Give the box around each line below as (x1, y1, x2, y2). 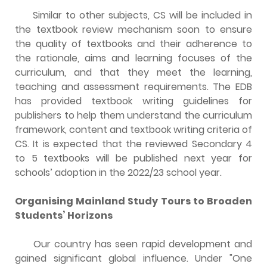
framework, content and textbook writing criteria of (15, 122, 252, 136)
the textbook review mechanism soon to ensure (15, 22, 252, 36)
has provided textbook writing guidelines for (15, 94, 252, 108)
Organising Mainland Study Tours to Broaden (15, 194, 252, 208)
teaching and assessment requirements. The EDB (15, 79, 252, 94)
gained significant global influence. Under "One (15, 251, 252, 265)
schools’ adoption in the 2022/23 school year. (15, 165, 222, 179)
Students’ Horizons (15, 208, 113, 222)
